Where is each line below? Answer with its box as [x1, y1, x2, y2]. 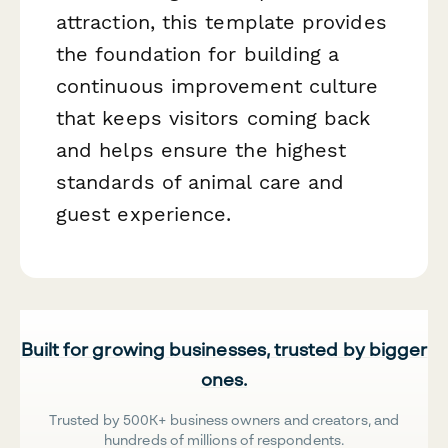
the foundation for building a [56, 42, 340, 67]
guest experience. [56, 202, 232, 227]
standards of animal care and [56, 170, 345, 195]
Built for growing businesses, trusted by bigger [20, 337, 428, 360]
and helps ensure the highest [56, 138, 347, 163]
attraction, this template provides [56, 10, 387, 35]
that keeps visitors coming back [56, 106, 371, 131]
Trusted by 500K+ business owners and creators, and [49, 410, 399, 428]
